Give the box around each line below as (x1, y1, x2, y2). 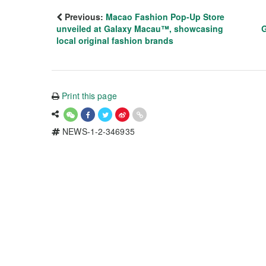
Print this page (62, 90, 117, 102)
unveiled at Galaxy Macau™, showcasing (56, 23, 223, 35)
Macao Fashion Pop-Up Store (106, 11, 224, 23)
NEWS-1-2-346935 (60, 125, 135, 138)
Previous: (62, 11, 106, 23)
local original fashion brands (56, 34, 173, 47)
